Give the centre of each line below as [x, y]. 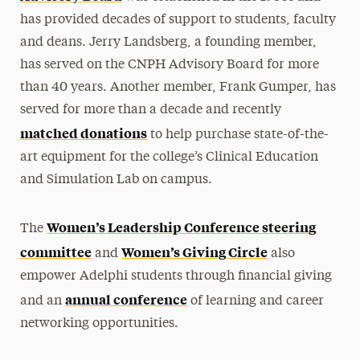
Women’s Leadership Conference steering [181, 226]
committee [55, 251]
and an [42, 301]
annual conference [126, 299]
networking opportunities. [99, 323]
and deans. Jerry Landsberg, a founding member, [168, 42]
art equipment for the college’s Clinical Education [169, 157]
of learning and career [255, 301]
